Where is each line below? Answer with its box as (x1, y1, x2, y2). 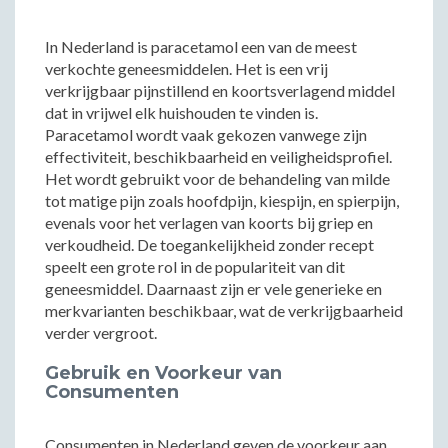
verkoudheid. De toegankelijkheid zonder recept (45, 235, 374, 254)
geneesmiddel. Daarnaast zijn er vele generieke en (45, 279, 382, 298)
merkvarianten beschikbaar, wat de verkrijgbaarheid (45, 301, 403, 320)
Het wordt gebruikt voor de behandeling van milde (45, 169, 390, 188)
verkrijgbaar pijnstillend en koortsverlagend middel (45, 81, 395, 100)
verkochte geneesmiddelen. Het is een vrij (45, 59, 328, 78)
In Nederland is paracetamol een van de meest (45, 37, 357, 56)
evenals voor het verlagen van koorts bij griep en (45, 213, 373, 232)
